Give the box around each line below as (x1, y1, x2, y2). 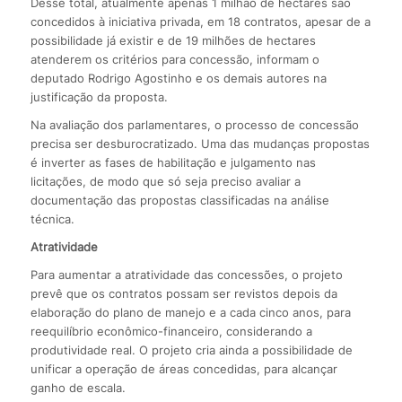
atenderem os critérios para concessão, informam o (30, 52, 319, 67)
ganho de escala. (30, 380, 126, 396)
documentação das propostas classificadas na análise (30, 193, 329, 208)
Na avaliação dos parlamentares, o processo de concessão (30, 118, 359, 133)
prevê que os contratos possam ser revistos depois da (30, 286, 337, 301)
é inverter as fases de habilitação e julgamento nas (30, 155, 316, 170)
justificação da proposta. (30, 90, 168, 105)
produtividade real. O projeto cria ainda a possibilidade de (30, 343, 353, 358)
